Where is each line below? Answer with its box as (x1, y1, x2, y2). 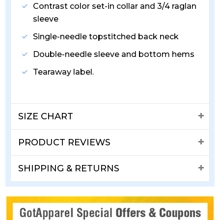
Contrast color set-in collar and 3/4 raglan (33, 1, 197, 11)
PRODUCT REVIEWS (18, 137, 111, 148)
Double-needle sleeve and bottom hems (33, 50, 195, 59)
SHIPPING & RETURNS (18, 163, 120, 174)
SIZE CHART (18, 111, 74, 122)
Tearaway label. (33, 67, 94, 77)
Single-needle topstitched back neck (33, 32, 179, 42)
